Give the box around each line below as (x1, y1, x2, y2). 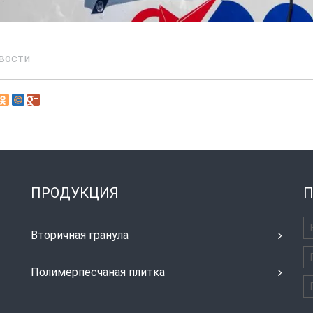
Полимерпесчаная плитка (31, 265, 165, 279)
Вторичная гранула (31, 228, 129, 242)
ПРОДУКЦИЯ (31, 184, 119, 201)
